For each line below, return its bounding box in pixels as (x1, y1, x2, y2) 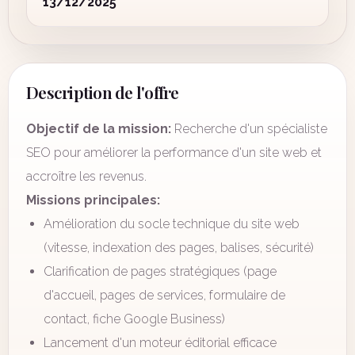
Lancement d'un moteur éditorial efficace (44, 335, 277, 350)
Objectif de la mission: (26, 121, 171, 136)
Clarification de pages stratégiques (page (44, 264, 277, 279)
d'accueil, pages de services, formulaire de (44, 288, 285, 303)
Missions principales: (26, 193, 160, 208)
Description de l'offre (26, 81, 179, 103)
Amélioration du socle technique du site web (44, 216, 300, 231)
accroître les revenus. (26, 169, 147, 184)
